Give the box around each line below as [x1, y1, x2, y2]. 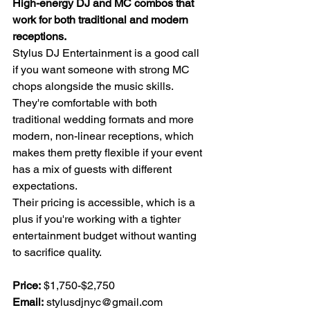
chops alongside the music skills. [12, 80, 176, 93]
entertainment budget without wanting [12, 229, 199, 243]
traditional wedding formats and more [12, 113, 197, 127]
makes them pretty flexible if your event [12, 146, 205, 160]
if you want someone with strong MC [12, 63, 192, 77]
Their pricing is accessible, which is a [12, 196, 198, 210]
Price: [12, 279, 41, 293]
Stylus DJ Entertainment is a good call [12, 46, 202, 60]
